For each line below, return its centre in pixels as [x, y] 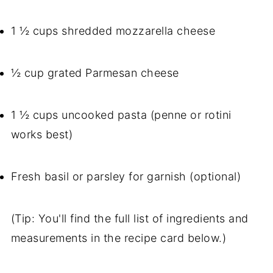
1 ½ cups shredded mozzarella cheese [113, 31]
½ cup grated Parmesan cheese [95, 73]
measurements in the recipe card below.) [119, 238]
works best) [42, 135]
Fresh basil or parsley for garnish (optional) [126, 177]
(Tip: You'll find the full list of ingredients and [129, 219]
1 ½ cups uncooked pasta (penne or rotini [121, 115]
